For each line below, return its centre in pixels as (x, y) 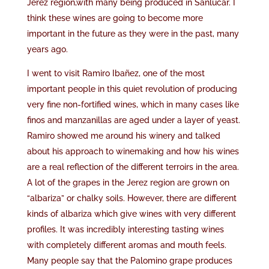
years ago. (47, 49)
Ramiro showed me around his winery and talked (123, 136)
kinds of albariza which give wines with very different (131, 214)
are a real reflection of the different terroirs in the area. (133, 167)
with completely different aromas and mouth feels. (126, 245)
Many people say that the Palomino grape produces (129, 261)
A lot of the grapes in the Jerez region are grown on (128, 183)
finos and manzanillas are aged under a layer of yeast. (133, 120)
